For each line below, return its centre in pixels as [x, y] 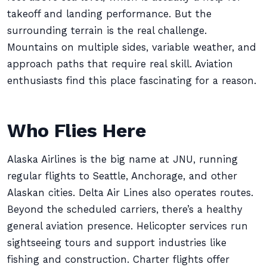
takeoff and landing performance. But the [109, 14]
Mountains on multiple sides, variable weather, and [132, 47]
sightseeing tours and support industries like [117, 243]
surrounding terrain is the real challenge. [107, 31]
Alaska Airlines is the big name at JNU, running [122, 159]
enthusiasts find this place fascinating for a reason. [132, 81]
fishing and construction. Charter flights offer [118, 260]
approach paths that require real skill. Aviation [120, 64]
